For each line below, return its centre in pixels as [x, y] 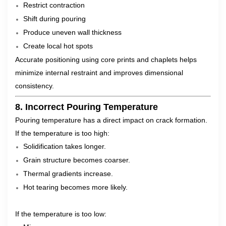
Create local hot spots [58, 46]
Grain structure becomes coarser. [77, 160]
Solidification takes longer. [65, 146]
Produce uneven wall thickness [72, 32]
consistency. [35, 86]
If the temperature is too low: [61, 214]
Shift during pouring [54, 19]
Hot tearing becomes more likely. [75, 187]
